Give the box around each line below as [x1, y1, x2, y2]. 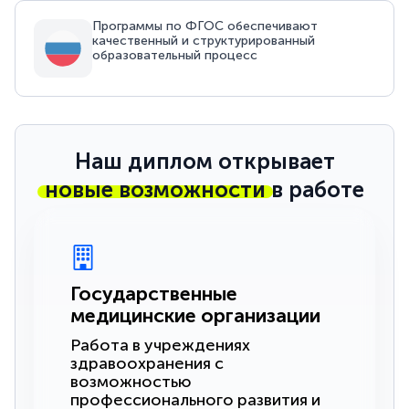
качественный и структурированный [92, 32, 316, 48]
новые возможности [45, 176, 266, 204]
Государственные [70, 282, 238, 307]
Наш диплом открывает [74, 148, 335, 175]
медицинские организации [70, 304, 321, 329]
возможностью [70, 372, 193, 393]
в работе [266, 176, 364, 204]
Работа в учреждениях [70, 335, 251, 356]
